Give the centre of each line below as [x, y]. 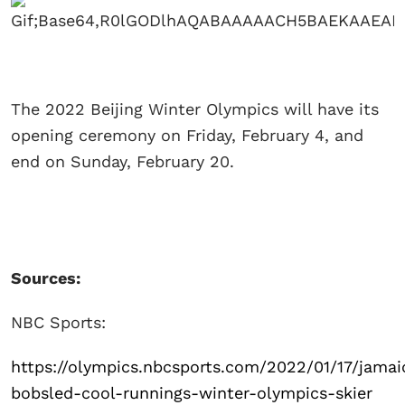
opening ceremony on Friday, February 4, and [187, 136]
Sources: [46, 278]
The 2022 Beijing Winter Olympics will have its [195, 109]
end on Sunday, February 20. [122, 162]
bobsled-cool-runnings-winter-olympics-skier [192, 393]
